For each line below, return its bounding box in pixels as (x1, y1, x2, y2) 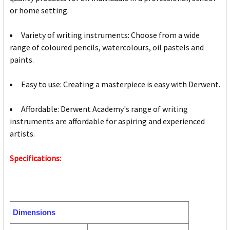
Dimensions (13, 208, 55, 217)
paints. (10, 54, 34, 65)
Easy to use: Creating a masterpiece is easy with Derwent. (21, 79, 220, 90)
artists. (10, 128, 35, 139)
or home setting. (10, 5, 69, 16)
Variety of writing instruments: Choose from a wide (21, 30, 200, 41)
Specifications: (10, 153, 61, 164)
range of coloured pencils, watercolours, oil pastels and (10, 42, 204, 53)
